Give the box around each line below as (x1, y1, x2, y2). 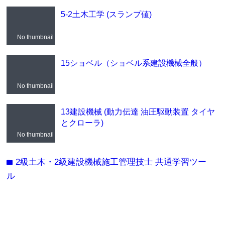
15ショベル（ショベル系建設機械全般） (60, 58, 206, 67)
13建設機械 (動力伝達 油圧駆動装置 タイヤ (60, 106, 215, 116)
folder (7, 157, 16, 166)
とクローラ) (60, 118, 103, 127)
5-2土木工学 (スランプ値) (60, 9, 152, 19)
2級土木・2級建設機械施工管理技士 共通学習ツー (16, 157, 207, 167)
